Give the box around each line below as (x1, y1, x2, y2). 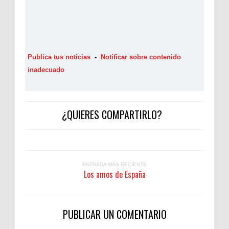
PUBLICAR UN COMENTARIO (62, 206, 167, 222)
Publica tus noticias (28, 53, 90, 61)
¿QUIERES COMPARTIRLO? (62, 106, 162, 122)
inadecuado (28, 65, 64, 74)
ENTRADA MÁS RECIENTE (82, 161, 147, 167)
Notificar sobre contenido (101, 53, 181, 61)
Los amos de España (83, 168, 146, 180)
